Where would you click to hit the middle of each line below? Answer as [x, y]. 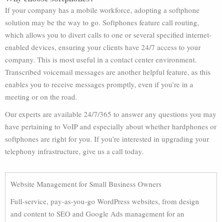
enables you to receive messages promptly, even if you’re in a [99, 84]
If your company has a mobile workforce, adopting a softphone [102, 10]
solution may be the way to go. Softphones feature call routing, [102, 22]
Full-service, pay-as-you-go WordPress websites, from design [105, 201]
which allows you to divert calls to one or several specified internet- [108, 35]
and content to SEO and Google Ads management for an [97, 214]
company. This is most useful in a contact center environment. [101, 59]
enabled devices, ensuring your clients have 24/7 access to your [103, 47]
